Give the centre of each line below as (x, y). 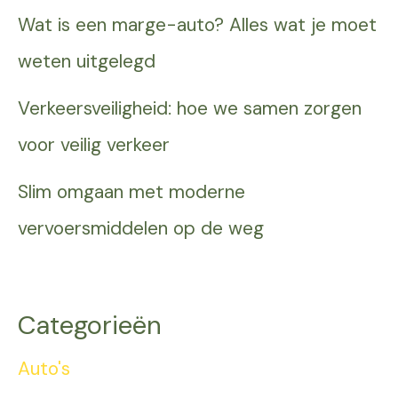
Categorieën (90, 325)
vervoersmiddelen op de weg (141, 229)
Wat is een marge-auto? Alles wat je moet (197, 25)
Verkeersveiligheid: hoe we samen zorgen (190, 109)
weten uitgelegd (87, 62)
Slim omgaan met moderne (131, 192)
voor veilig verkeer (94, 145)
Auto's (44, 368)
